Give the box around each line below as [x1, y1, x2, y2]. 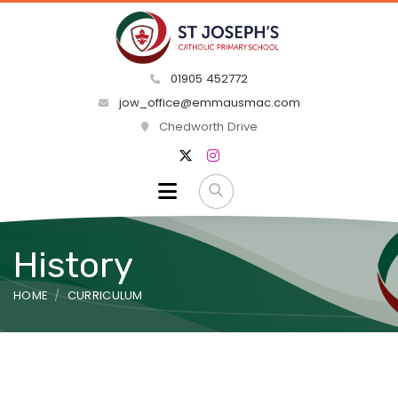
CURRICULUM [67, 287, 143, 303]
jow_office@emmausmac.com [115, 94, 300, 112]
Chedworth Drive [155, 118, 258, 136]
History [13, 243, 133, 286]
